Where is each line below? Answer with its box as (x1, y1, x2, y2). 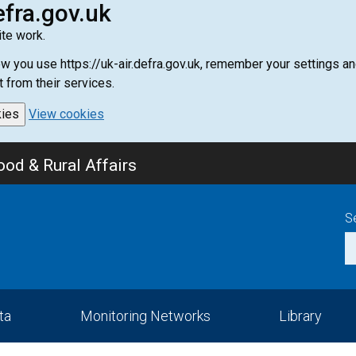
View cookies (29, 106, 104, 122)
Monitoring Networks (79, 308, 211, 324)
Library (279, 308, 322, 324)
